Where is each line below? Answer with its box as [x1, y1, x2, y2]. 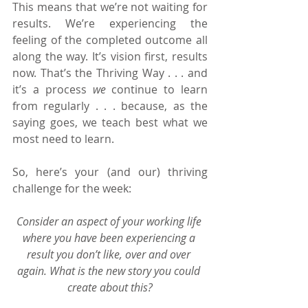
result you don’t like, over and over [27, 246, 193, 262]
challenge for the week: [12, 180, 131, 196]
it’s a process [12, 81, 93, 97]
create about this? [67, 279, 153, 295]
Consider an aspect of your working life [16, 213, 204, 229]
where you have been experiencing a [22, 230, 198, 245]
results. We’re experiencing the [12, 15, 208, 31]
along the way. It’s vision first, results [12, 48, 208, 64]
